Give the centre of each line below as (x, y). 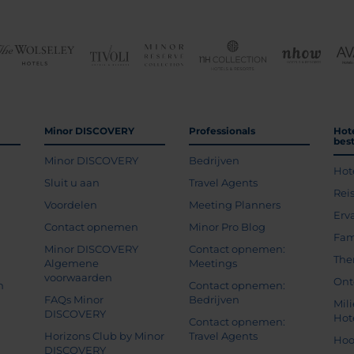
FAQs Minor (73, 299)
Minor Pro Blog (227, 227)
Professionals (222, 131)
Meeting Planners (234, 205)
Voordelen (70, 205)
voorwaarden (78, 277)
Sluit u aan (72, 183)
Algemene (71, 263)
